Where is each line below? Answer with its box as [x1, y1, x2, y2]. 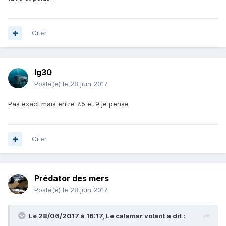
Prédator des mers [34, 173, 109, 184]
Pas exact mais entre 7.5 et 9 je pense [8, 100, 129, 108]
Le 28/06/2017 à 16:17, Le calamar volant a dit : [29, 212, 185, 220]
